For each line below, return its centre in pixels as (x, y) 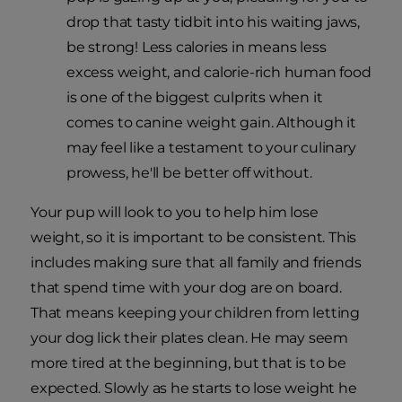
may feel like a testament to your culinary (211, 148)
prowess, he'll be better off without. (189, 173)
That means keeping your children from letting (195, 313)
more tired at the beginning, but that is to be (188, 363)
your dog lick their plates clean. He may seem (189, 338)
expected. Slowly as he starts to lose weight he (194, 389)
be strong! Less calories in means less (197, 48)
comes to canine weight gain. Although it (211, 123)
